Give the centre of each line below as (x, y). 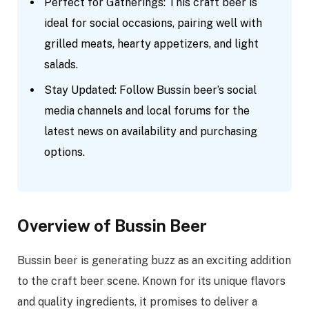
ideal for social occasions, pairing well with (153, 23)
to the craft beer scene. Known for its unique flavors (151, 281)
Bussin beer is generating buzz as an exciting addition (154, 261)
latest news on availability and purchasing (151, 131)
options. (64, 152)
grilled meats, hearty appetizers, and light (151, 43)
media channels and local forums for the (147, 110)
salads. (61, 64)
